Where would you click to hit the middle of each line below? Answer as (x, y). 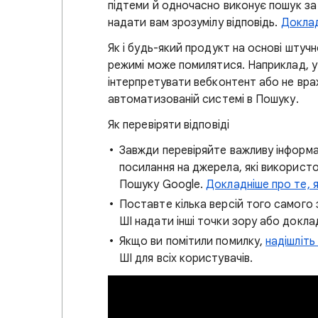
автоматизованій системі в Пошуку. (203, 99)
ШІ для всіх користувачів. (186, 258)
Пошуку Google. (163, 185)
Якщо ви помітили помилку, (193, 241)
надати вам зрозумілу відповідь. (194, 23)
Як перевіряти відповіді (169, 125)
